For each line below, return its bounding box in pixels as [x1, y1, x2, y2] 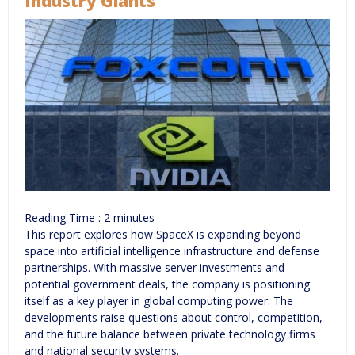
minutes [113, 210, 155, 226]
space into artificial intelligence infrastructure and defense [25, 243, 319, 259]
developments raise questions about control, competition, [25, 310, 323, 326]
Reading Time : [25, 210, 104, 226]
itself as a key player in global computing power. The [25, 293, 293, 309]
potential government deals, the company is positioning [25, 277, 310, 292]
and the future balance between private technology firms [25, 326, 315, 342]
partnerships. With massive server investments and [25, 260, 284, 276]
